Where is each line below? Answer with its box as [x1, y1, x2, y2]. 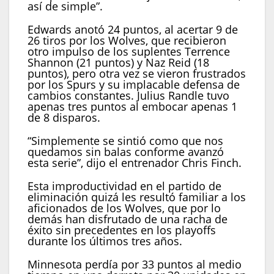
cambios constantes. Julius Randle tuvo [28, 88, 229, 103]
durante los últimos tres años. [28, 234, 182, 249]
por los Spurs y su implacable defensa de [28, 77, 240, 92]
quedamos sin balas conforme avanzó [28, 144, 224, 160]
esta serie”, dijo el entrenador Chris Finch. [28, 155, 242, 171]
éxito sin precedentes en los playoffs [28, 223, 216, 238]
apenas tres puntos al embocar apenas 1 [28, 99, 237, 114]
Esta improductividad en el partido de [28, 179, 221, 194]
